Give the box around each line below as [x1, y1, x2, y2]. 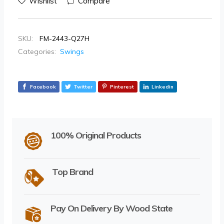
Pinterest [110, 83, 134, 90]
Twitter [73, 83, 92, 90]
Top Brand [51, 165, 93, 177]
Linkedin [151, 83, 173, 90]
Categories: [18, 47, 56, 56]
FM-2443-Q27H [39, 34, 89, 43]
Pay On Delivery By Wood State [50, 202, 172, 214]
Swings [60, 47, 84, 56]
